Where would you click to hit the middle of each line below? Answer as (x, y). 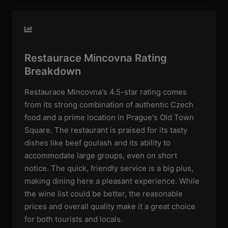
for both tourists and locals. (74, 219)
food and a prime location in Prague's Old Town (109, 117)
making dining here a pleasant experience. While (112, 181)
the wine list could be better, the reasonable (104, 193)
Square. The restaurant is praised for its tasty (106, 130)
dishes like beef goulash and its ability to (98, 142)
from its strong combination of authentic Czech (109, 104)
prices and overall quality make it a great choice (110, 206)
